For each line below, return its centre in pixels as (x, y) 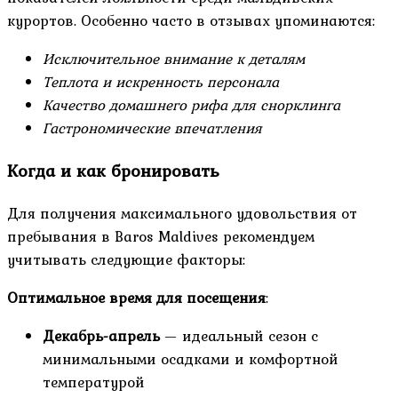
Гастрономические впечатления (152, 128)
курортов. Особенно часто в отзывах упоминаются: (191, 21)
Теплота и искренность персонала (161, 82)
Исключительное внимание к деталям (174, 59)
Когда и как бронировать (113, 171)
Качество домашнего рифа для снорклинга (191, 105)
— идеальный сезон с (239, 335)
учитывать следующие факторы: (126, 259)
